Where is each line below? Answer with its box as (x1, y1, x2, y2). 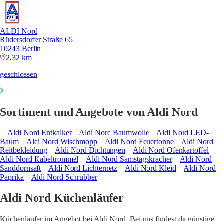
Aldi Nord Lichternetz (48, 164, 117, 173)
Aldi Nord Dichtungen (55, 146, 125, 155)
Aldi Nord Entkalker (7, 128, 72, 137)
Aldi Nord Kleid (125, 164, 176, 173)
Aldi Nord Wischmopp (26, 137, 97, 146)
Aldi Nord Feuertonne (105, 137, 174, 146)
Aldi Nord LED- (156, 128, 209, 137)
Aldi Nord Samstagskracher (86, 155, 172, 164)
